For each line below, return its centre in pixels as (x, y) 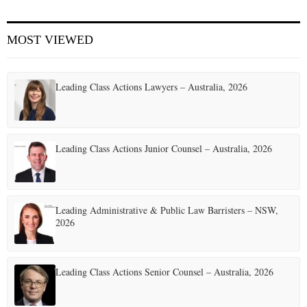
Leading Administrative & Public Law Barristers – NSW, (167, 210)
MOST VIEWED (50, 40)
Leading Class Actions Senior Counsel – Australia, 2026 (164, 272)
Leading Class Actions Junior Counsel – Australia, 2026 (164, 148)
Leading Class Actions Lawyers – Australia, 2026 (151, 87)
